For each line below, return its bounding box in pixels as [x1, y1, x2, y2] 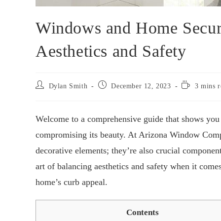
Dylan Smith [48, 82, 88, 90]
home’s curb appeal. [36, 177, 108, 187]
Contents [126, 208, 159, 218]
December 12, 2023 [111, 82, 171, 90]
